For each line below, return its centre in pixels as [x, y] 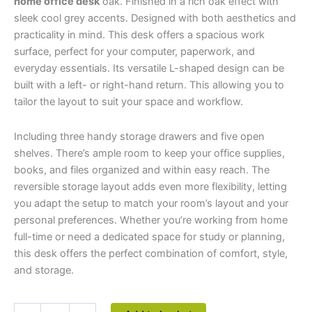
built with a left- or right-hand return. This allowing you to [149, 85]
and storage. [44, 270]
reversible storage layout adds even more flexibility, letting [150, 186]
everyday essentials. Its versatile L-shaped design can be [149, 69]
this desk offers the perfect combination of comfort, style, [151, 253]
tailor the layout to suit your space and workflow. [128, 102]
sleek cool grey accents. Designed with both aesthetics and [155, 18]
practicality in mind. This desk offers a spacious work [139, 35]
